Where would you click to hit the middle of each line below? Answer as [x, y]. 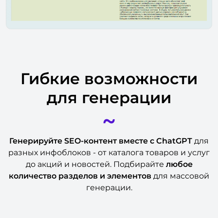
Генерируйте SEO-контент [63, 141]
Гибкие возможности [109, 78]
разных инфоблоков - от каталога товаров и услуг [109, 152]
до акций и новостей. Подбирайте [96, 164]
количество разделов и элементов [81, 176]
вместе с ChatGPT [155, 141]
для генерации [109, 97]
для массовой [181, 176]
